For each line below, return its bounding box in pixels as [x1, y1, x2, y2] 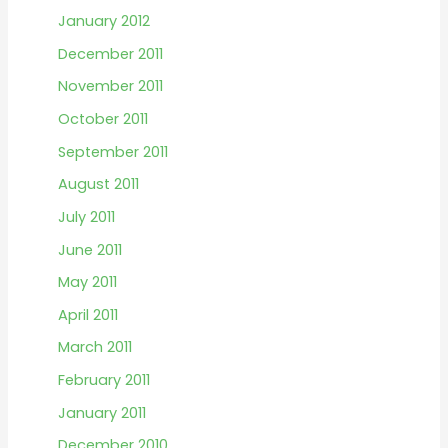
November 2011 [57, 76, 163, 97]
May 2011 [57, 272, 117, 293]
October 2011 [57, 108, 148, 129]
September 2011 [57, 141, 168, 162]
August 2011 [57, 174, 139, 195]
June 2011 [57, 239, 122, 260]
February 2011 [57, 370, 150, 391]
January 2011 [57, 402, 146, 423]
